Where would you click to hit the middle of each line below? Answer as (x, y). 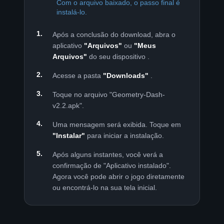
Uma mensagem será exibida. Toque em (117, 124)
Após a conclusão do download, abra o (114, 34)
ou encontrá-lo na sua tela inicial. (105, 187)
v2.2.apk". (68, 105)
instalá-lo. (72, 12)
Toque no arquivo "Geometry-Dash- (109, 94)
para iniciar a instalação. (124, 135)
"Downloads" (126, 75)
